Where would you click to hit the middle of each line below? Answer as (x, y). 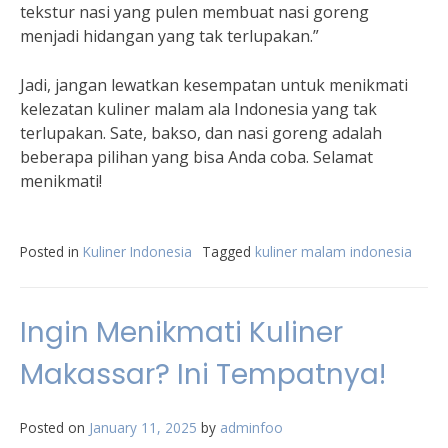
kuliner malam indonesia (333, 251)
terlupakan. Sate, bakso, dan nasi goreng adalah (201, 133)
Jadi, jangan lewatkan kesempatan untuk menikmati (214, 85)
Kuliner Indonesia (137, 251)
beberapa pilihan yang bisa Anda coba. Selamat (196, 157)
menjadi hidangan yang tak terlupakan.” (169, 36)
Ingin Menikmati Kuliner (181, 332)
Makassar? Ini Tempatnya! (203, 374)
